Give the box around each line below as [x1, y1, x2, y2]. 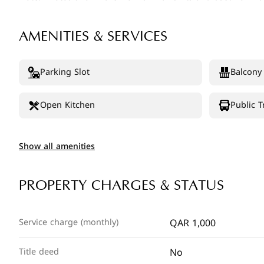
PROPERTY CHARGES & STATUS [19, 178, 224, 193]
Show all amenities [19, 138, 95, 154]
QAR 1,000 [170, 214, 216, 232]
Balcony [230, 64, 262, 80]
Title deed [19, 244, 59, 260]
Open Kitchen [40, 97, 95, 113]
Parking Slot [40, 64, 90, 80]
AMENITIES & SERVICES [19, 29, 167, 44]
